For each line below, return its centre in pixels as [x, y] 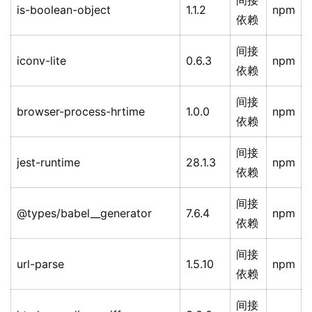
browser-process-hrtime [81, 112]
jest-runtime [48, 163]
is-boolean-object [64, 10]
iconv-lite [41, 61]
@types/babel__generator [84, 213]
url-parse [40, 264]
